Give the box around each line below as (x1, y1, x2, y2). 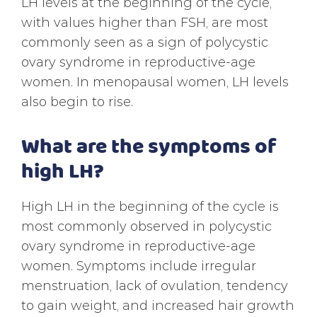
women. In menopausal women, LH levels (21, 73, 289, 90)
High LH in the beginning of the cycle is (21, 197, 279, 214)
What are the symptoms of (21, 131, 277, 158)
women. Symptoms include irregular (21, 257, 256, 274)
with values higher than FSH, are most (21, 13, 268, 30)
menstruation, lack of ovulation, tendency (21, 277, 288, 294)
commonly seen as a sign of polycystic (21, 33, 268, 50)
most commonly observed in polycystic (21, 217, 272, 234)
